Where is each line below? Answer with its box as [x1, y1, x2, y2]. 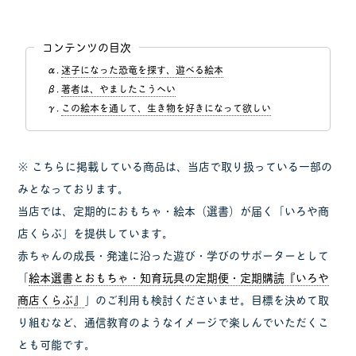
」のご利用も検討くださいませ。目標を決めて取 [84, 291, 330, 308]
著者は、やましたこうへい [61, 81, 176, 97]
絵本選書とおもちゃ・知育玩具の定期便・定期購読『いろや [29, 269, 330, 286]
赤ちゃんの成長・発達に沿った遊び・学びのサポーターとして [17, 246, 330, 264]
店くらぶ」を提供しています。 [17, 224, 174, 242]
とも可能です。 [17, 335, 96, 353]
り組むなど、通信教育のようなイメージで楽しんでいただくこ [17, 313, 330, 331]
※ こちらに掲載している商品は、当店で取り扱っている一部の [17, 157, 333, 175]
